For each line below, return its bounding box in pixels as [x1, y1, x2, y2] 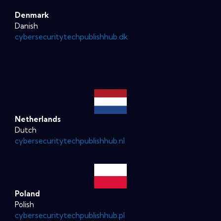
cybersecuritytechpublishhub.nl [15, 136, 125, 146]
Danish [15, 21, 38, 31]
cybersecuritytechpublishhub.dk [15, 32, 128, 41]
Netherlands [15, 114, 61, 124]
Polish [15, 199, 34, 209]
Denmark [15, 10, 49, 20]
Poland [15, 188, 40, 198]
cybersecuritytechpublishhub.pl [15, 210, 125, 220]
